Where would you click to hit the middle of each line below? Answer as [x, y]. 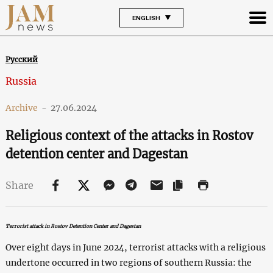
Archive [21, 108]
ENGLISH [146, 17]
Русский [21, 59]
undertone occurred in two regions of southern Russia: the [128, 262]
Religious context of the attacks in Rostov [129, 135]
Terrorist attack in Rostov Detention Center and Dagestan [73, 226]
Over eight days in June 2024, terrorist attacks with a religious [135, 247]
